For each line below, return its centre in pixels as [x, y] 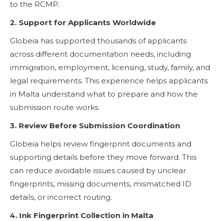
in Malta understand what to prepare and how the [104, 94]
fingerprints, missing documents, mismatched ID [101, 184]
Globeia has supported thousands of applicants [98, 40]
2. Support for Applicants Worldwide [83, 22]
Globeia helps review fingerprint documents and [101, 144]
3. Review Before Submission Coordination [95, 125]
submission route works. [55, 107]
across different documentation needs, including [100, 54]
